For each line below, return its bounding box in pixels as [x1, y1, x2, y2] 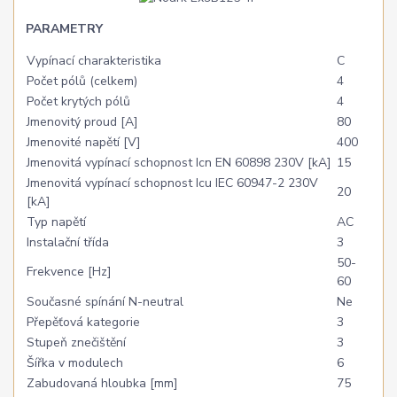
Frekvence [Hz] [27, 263, 113, 281]
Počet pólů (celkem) [27, 73, 138, 90]
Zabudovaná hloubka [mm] [27, 375, 179, 393]
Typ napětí [27, 214, 87, 231]
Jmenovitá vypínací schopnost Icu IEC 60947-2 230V [27, 175, 319, 192]
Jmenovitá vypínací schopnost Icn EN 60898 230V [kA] [27, 154, 332, 172]
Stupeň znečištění [27, 334, 127, 352]
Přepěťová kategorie [27, 314, 141, 331]
